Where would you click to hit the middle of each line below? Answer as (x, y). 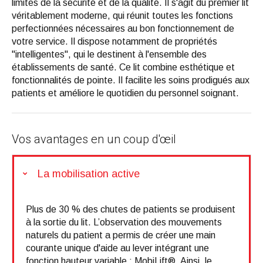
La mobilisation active (89, 173)
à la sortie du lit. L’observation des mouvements (124, 222)
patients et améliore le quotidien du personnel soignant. (125, 93)
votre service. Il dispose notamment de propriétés (114, 41)
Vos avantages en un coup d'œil (94, 139)
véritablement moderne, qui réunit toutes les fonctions (122, 16)
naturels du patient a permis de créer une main (121, 235)
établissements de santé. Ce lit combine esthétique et (123, 67)
